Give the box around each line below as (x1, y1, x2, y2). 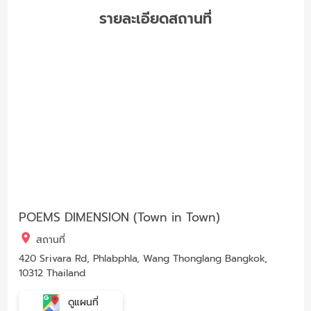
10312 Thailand (18, 265, 85, 280)
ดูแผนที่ (64, 294, 99, 310)
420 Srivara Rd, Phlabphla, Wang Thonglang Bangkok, (18, 251, 267, 266)
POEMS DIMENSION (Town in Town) (18, 208, 220, 226)
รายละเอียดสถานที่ (99, 7, 212, 30)
